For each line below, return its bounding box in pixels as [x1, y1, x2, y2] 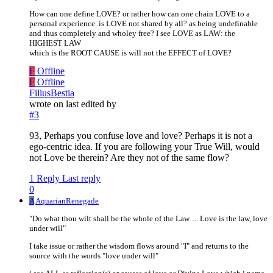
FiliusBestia [29, 88, 74, 99]
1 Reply [29, 173, 60, 184]
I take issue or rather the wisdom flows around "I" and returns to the [29, 241, 249, 251]
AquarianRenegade [35, 196, 99, 206]
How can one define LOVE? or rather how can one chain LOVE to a [29, 9, 250, 19]
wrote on [29, 99, 66, 110]
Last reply [62, 173, 101, 184]
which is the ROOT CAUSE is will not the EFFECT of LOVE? [29, 48, 232, 58]
